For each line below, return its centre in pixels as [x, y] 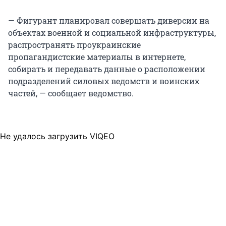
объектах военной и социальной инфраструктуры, [112, 33]
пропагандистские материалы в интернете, [97, 57]
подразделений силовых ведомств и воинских [104, 81]
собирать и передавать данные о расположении [107, 69]
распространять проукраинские [74, 45]
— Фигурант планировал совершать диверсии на [109, 21]
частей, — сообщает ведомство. [71, 93]
